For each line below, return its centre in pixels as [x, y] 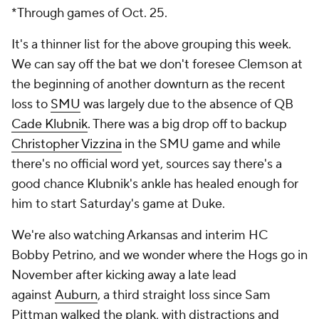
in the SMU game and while [201, 144]
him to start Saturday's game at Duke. [120, 204]
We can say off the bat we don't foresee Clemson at [157, 64]
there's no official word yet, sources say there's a [147, 164]
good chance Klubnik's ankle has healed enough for [155, 184]
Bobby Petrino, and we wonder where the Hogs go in [159, 255]
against [33, 295]
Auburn [76, 295]
